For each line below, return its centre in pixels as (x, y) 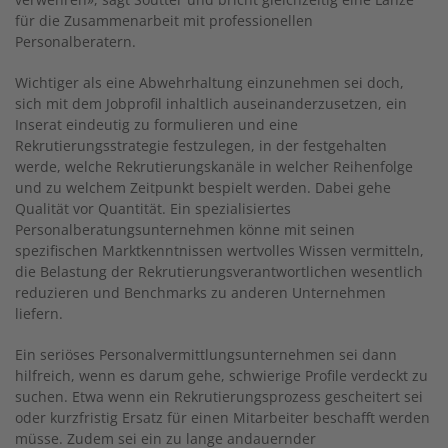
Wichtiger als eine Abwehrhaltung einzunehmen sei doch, (209, 82)
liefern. (39, 313)
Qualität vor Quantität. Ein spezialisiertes (153, 208)
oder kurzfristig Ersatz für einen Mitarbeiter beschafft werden (222, 417)
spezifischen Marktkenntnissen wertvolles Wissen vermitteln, (219, 250)
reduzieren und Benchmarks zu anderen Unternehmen (200, 292)
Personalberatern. (75, 41)
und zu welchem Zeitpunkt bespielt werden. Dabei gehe (203, 187)
